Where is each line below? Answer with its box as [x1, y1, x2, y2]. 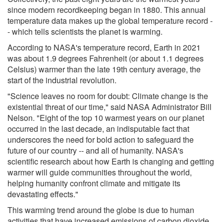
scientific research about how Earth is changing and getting [7, 155, 214, 167]
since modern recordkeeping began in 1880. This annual [7, 3, 206, 15]
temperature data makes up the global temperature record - [7, 14, 213, 26]
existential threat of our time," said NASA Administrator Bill [7, 101, 212, 112]
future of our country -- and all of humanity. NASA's [7, 144, 183, 156]
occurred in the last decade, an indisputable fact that [7, 122, 189, 134]
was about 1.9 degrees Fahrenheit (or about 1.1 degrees [7, 52, 204, 64]
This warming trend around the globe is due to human [7, 204, 194, 216]
